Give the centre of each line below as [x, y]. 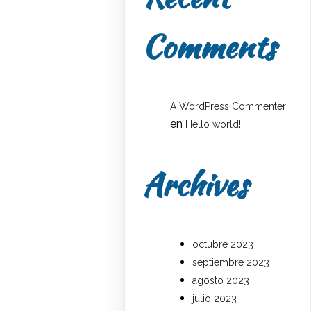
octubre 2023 [223, 244]
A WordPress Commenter [228, 107]
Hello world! [213, 125]
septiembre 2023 [231, 262]
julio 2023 [215, 298]
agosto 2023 [221, 280]
